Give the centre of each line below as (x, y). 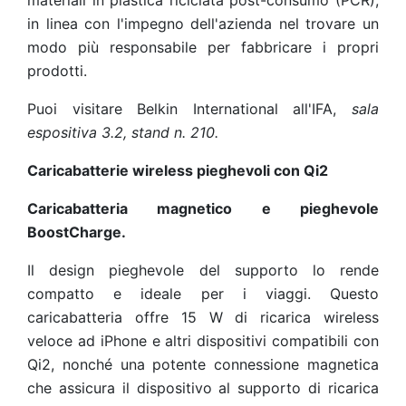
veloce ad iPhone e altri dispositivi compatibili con (203, 341)
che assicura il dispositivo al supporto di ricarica (203, 388)
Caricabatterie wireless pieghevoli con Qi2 (178, 170)
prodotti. (57, 71)
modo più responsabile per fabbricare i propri (203, 47)
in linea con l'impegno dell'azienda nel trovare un (203, 24)
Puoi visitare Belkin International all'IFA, (189, 109)
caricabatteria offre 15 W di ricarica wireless (203, 317)
